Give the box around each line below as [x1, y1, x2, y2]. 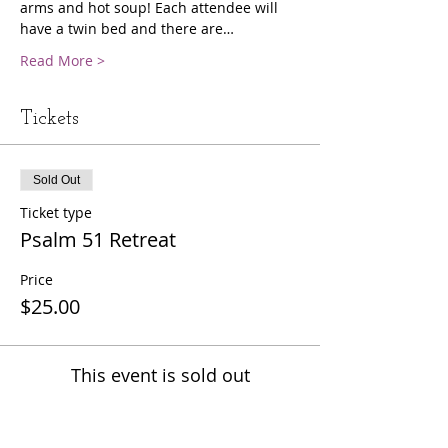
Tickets [20, 108, 79, 129]
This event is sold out [70, 362, 250, 387]
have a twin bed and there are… [20, 18, 234, 38]
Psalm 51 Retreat [20, 225, 176, 253]
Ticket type [20, 202, 92, 222]
